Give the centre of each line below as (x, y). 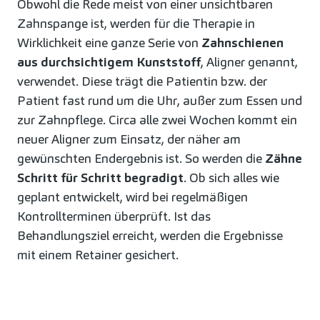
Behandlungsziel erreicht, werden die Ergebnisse (150, 235)
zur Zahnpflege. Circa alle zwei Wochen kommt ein (157, 119)
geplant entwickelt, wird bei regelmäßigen (132, 196)
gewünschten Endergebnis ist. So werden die (141, 158)
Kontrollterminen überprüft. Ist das (114, 216)
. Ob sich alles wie (231, 177)
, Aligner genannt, (249, 61)
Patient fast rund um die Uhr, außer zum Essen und (160, 100)
